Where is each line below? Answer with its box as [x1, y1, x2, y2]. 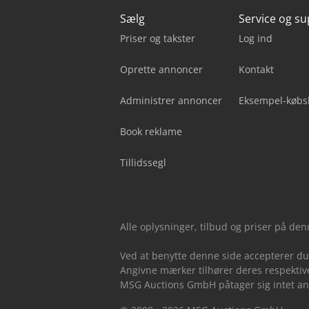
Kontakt [239, 63, 274, 77]
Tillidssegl [120, 156, 166, 170]
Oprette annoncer [120, 63, 203, 77]
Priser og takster [120, 32, 195, 46]
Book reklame [120, 125, 182, 139]
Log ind [239, 32, 272, 46]
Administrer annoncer [120, 94, 222, 108]
